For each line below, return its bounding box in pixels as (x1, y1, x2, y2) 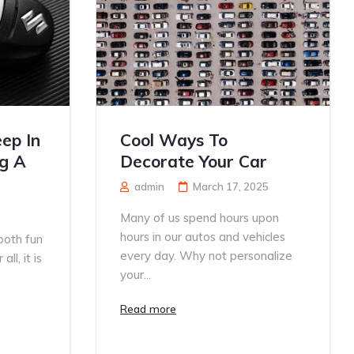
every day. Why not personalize (120, 247, 292, 263)
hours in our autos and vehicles (120, 228, 285, 244)
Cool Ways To (120, 129, 228, 150)
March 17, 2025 (193, 179, 269, 193)
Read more (120, 301, 176, 316)
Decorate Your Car (120, 150, 267, 171)
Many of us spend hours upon (120, 209, 279, 225)
